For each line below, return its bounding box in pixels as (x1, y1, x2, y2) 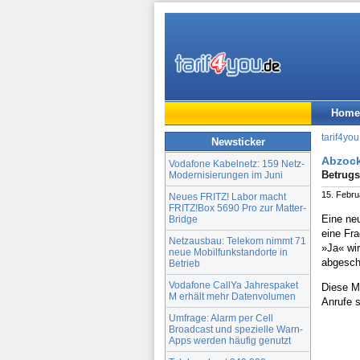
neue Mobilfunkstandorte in (169, 246, 288, 257)
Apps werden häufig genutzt (169, 334, 291, 346)
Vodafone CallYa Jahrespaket (169, 279, 298, 290)
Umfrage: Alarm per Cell (169, 312, 273, 323)
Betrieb (169, 257, 200, 268)
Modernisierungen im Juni (169, 169, 283, 180)
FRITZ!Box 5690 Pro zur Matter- (169, 202, 306, 213)
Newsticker (211, 135, 265, 148)
